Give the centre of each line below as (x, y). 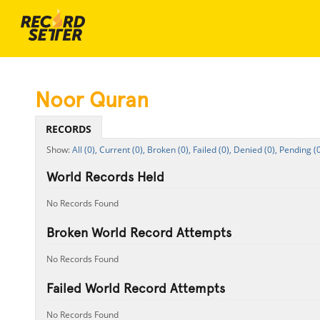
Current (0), (122, 150)
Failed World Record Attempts (135, 288)
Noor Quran (91, 100)
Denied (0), (255, 150)
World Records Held (105, 177)
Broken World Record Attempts (139, 232)
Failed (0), (212, 150)
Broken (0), (169, 150)
